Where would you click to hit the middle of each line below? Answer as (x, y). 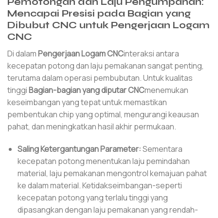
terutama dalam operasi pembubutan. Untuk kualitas (100, 78)
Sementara (162, 149)
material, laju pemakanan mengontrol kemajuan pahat (112, 173)
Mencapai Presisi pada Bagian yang (99, 14)
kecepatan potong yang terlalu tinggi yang (92, 197)
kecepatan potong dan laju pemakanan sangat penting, (106, 65)
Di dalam (23, 53)
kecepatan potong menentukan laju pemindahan (103, 161)
